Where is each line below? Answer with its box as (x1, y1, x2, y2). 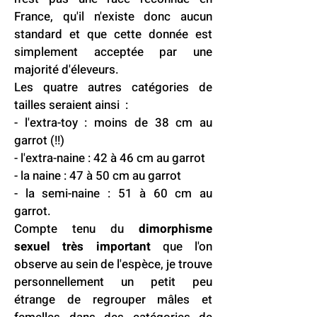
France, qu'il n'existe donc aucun (14, 8, 212, 25)
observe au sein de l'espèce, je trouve (14, 255, 212, 273)
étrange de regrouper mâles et (14, 291, 212, 309)
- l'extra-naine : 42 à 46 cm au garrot (14, 149, 205, 167)
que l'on (150, 238, 212, 255)
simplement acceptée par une (14, 43, 212, 61)
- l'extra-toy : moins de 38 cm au (14, 114, 212, 132)
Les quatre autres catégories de (14, 79, 212, 96)
